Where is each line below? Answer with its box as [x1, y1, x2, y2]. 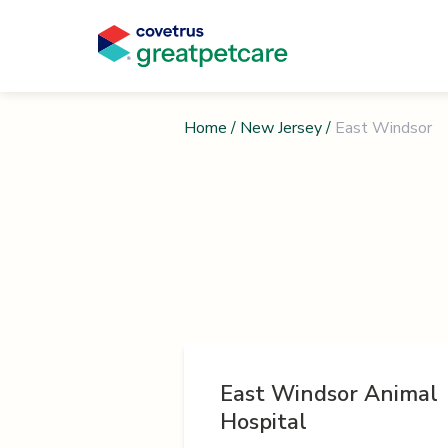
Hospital [220, 406, 307, 437]
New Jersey [240, 116, 322, 139]
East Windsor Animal [220, 378, 438, 409]
